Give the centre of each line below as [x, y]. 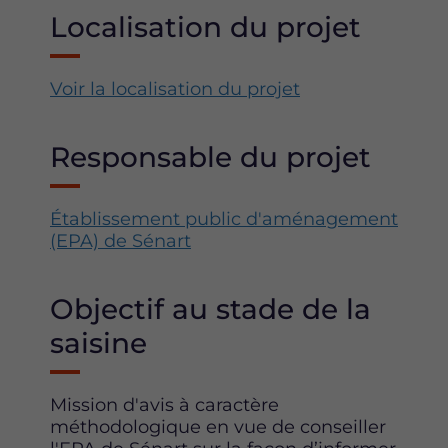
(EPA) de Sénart [120, 241]
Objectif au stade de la [210, 309]
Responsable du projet [210, 157]
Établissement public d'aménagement [224, 219]
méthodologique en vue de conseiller [218, 427]
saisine [98, 343]
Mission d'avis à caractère [164, 405]
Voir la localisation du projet [175, 89]
